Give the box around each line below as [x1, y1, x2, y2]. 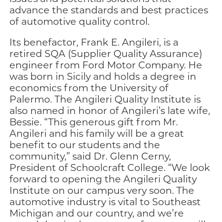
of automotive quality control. [9, 15, 153, 28]
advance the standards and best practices [9, 3, 209, 16]
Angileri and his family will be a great [9, 127, 184, 140]
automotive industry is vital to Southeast [9, 195, 201, 208]
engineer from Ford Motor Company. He [9, 58, 203, 71]
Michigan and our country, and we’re [9, 207, 184, 220]
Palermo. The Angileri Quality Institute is [9, 93, 201, 106]
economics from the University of [9, 81, 169, 94]
